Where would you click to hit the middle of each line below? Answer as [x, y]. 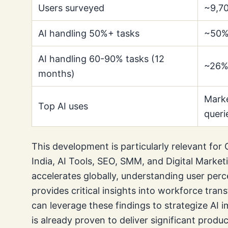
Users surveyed [71, 8]
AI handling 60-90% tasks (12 [101, 59]
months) [56, 73]
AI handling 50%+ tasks [89, 33]
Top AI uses [63, 106]
